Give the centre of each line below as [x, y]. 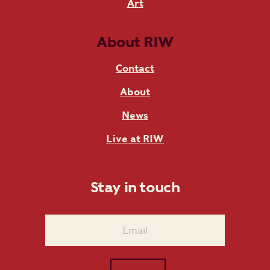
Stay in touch [135, 187]
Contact [135, 68]
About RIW [135, 42]
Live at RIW [135, 139]
